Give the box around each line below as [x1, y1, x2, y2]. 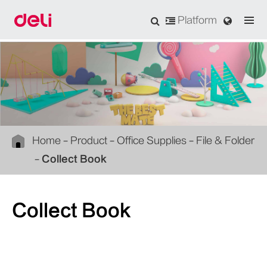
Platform [175, 15, 217, 26]
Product [70, 135, 107, 146]
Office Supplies [117, 135, 187, 146]
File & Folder [196, 135, 254, 146]
